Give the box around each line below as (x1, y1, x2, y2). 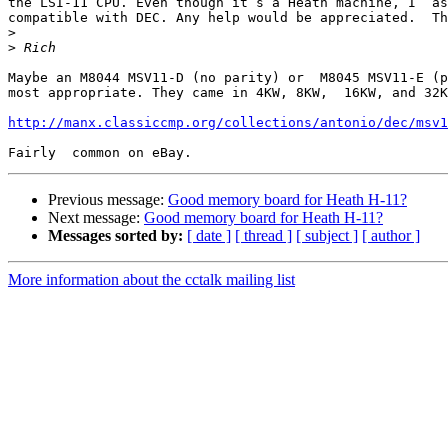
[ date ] (187, 227, 231, 245)
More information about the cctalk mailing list (8, 271, 295, 289)
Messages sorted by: (48, 227, 183, 245)
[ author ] (362, 227, 420, 245)
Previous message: (48, 191, 168, 209)
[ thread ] (235, 227, 292, 245)
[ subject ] (296, 227, 358, 245)
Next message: (48, 209, 144, 227)
